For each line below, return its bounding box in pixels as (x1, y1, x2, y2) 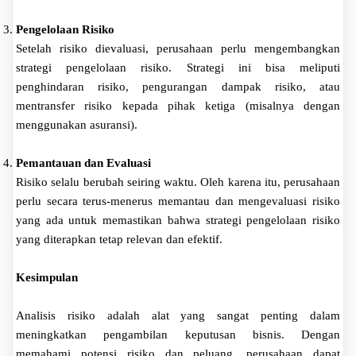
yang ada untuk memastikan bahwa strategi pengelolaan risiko (16, 213, 340, 226)
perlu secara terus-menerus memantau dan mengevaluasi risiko (16, 194, 340, 207)
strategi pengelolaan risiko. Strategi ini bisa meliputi (16, 60, 340, 74)
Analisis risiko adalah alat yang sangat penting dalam (16, 308, 340, 322)
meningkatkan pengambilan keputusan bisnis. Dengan (16, 327, 340, 341)
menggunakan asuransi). (16, 118, 137, 131)
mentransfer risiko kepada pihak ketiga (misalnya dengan (16, 99, 340, 112)
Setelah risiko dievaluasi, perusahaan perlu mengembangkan (16, 41, 340, 55)
